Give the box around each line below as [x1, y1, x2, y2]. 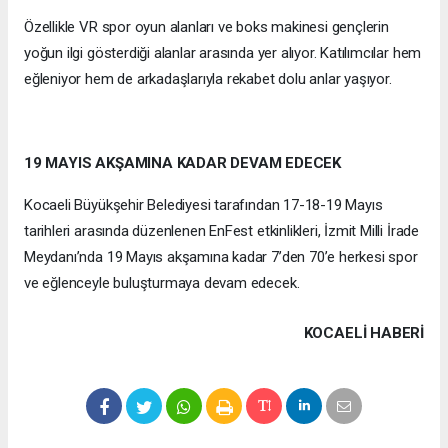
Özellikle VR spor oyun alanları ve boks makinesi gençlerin [24, 18, 389, 37]
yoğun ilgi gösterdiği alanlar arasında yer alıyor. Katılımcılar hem [24, 44, 422, 63]
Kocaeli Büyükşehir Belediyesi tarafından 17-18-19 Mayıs [24, 196, 383, 215]
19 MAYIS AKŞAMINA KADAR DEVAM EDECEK [24, 154, 342, 173]
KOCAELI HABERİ [303, 324, 424, 343]
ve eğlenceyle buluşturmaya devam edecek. [24, 274, 300, 293]
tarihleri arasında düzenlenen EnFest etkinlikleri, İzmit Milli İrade [24, 222, 419, 241]
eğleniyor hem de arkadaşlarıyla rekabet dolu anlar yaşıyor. [24, 70, 392, 89]
